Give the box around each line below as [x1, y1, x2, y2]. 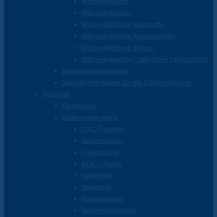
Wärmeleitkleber [81, 9, 131, 17]
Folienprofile [81, 148, 119, 156]
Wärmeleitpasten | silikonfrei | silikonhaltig [81, 55, 209, 63]
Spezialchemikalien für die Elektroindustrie [62, 78, 191, 87]
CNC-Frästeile [81, 125, 125, 133]
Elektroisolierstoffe [62, 113, 118, 122]
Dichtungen [62, 102, 97, 110]
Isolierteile [81, 171, 112, 180]
